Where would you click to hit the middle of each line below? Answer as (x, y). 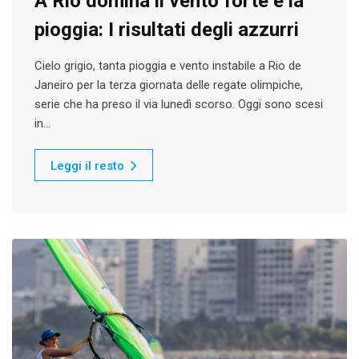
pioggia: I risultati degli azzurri (167, 30)
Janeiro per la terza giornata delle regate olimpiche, (169, 85)
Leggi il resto (87, 166)
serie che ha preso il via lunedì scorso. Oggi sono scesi (179, 105)
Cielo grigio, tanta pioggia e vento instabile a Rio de (168, 66)
